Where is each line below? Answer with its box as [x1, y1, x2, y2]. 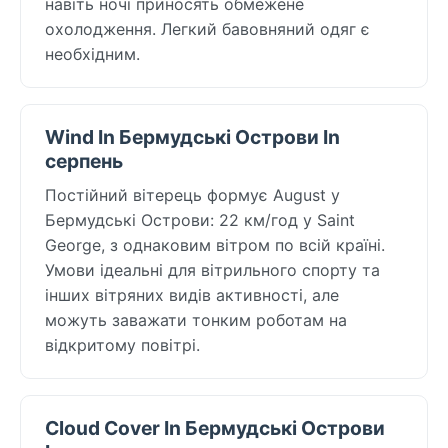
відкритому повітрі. [45, 334, 200, 355]
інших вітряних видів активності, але [45, 284, 339, 305]
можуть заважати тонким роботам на [45, 309, 347, 330]
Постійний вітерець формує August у [45, 184, 340, 205]
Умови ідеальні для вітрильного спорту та [45, 259, 380, 280]
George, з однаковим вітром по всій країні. [45, 234, 385, 255]
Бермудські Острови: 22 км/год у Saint [45, 209, 355, 230]
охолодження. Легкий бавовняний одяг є [45, 18, 370, 39]
